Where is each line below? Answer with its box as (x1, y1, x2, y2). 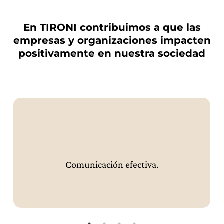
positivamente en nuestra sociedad (18, 47, 205, 59)
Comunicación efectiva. (65, 159, 159, 170)
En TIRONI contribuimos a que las (23, 21, 201, 33)
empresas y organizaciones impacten (13, 34, 211, 46)
